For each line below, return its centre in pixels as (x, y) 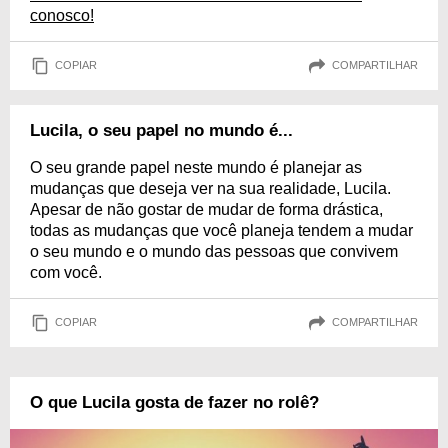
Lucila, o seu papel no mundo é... (161, 130)
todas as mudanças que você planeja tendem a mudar (221, 230)
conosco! (62, 15)
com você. (66, 272)
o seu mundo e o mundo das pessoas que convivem (214, 251)
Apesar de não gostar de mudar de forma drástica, (206, 209)
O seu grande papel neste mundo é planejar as (196, 167)
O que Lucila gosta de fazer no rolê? (174, 402)
